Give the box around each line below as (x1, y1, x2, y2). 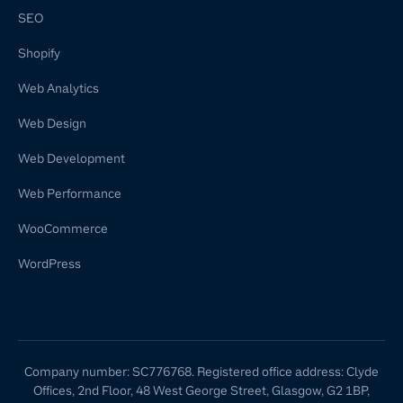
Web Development (18, 150, 125, 167)
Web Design (18, 115, 86, 132)
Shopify (18, 45, 60, 62)
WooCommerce (18, 220, 108, 237)
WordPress (18, 255, 81, 273)
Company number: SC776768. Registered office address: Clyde (24, 363, 379, 381)
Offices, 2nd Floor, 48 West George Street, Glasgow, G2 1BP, (33, 382, 370, 399)
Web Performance (18, 185, 121, 202)
